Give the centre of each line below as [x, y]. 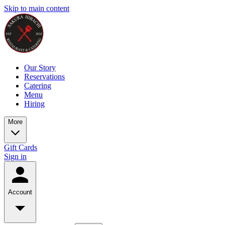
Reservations [44, 77]
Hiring [34, 104]
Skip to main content [37, 8]
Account [20, 192]
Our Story [40, 68]
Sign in [15, 156]
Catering [38, 86]
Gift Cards [21, 147]
